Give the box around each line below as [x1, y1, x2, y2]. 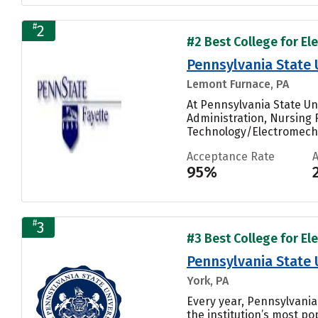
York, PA [187, 273, 229, 287]
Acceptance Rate [187, 149, 275, 163]
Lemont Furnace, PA [187, 77, 289, 91]
